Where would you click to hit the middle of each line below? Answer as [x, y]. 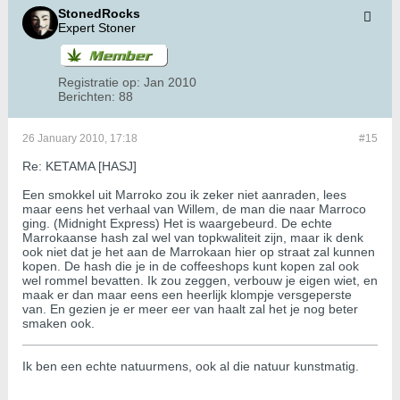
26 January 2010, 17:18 [80, 139]
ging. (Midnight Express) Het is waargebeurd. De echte [177, 224]
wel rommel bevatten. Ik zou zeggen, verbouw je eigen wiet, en [200, 281]
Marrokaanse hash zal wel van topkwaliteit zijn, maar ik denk [193, 238]
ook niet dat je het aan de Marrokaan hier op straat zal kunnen [199, 252]
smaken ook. [58, 324]
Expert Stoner [97, 28]
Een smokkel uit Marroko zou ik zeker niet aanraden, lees [184, 195]
